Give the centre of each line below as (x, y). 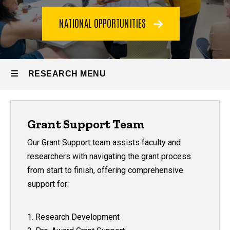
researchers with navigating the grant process (109, 156)
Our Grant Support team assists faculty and (104, 142)
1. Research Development (73, 217)
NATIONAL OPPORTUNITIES (104, 23)
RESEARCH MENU (67, 73)
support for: (48, 184)
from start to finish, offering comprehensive (105, 170)
